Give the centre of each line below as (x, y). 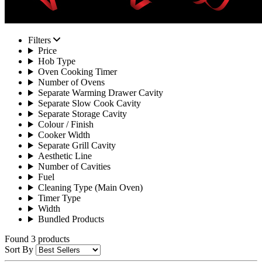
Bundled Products (71, 219)
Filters (41, 40)
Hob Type (56, 61)
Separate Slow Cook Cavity (89, 103)
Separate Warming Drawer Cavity (100, 93)
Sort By (19, 249)
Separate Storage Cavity (82, 114)
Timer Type (59, 198)
